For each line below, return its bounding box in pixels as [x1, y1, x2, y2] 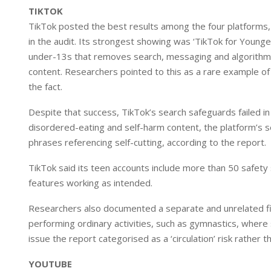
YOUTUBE [28, 258, 72, 270]
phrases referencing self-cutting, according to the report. [28, 136, 266, 148]
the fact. [28, 80, 62, 93]
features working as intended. [28, 177, 152, 189]
